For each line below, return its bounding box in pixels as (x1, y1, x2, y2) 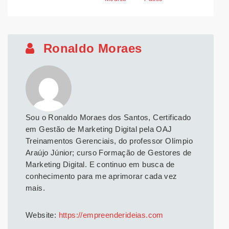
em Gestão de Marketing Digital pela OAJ (26, 125, 172, 134)
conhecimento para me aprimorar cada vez (26, 172, 177, 181)
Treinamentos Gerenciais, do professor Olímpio (26, 136, 193, 146)
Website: (26, 211, 59, 220)
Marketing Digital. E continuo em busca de (26, 160, 175, 169)
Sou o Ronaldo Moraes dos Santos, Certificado (26, 113, 191, 122)
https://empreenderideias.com (58, 211, 164, 220)
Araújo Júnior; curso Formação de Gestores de (26, 148, 192, 157)
